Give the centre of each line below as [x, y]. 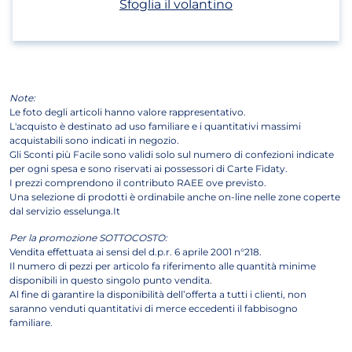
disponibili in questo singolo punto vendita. [111, 280]
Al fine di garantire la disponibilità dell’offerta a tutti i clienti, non [158, 294]
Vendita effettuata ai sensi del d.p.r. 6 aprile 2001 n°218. [136, 252]
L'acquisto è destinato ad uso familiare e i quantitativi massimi [155, 126]
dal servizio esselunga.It [65, 211]
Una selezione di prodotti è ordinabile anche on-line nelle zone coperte [175, 197]
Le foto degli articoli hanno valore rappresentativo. [128, 112]
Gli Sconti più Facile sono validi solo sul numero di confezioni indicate [172, 154]
